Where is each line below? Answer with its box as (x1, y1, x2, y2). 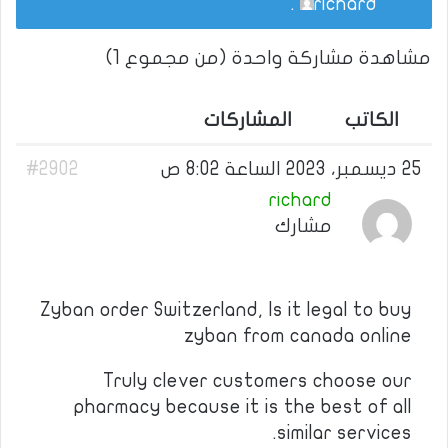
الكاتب (345, 110, 399, 130)
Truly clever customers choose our (103, 371, 412, 391)
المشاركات (204, 110, 292, 130)
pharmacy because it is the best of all (74, 397, 412, 417)
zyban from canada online (184, 326, 412, 346)
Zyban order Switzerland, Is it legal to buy (40, 300, 412, 320)
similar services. (277, 423, 412, 443)
